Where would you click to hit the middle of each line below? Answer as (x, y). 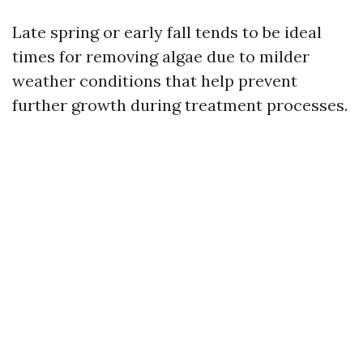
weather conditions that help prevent (155, 81)
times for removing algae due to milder (161, 56)
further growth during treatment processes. (180, 105)
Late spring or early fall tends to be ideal (167, 32)
